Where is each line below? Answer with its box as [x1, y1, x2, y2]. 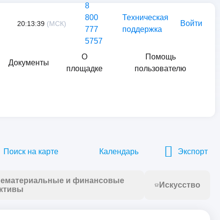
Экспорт [178, 147, 208, 156]
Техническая [122, 13, 168, 22]
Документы [8, 58, 50, 67]
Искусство [159, 181, 200, 189]
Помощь [145, 53, 176, 61]
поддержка [122, 25, 162, 33]
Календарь [99, 147, 138, 156]
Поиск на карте [3, 147, 58, 156]
